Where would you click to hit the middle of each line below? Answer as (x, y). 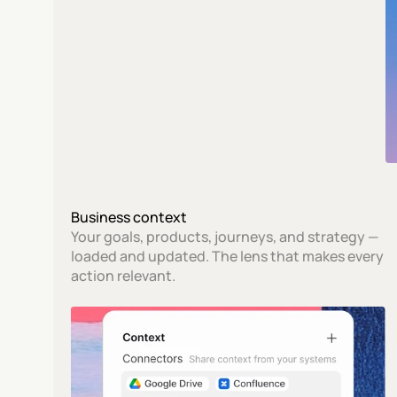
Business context (129, 217)
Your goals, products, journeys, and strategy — (225, 237)
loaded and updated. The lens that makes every (228, 256)
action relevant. (124, 276)
